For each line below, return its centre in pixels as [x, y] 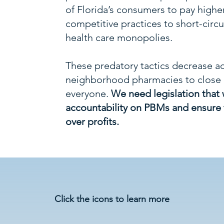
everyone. [88, 93]
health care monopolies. [119, 37]
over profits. [92, 121]
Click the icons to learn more [112, 199]
